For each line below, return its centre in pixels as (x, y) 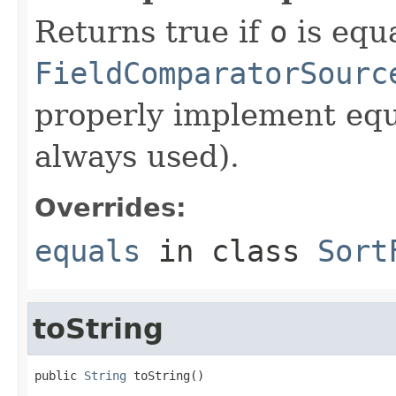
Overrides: (110, 207)
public (59, 375)
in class (229, 251)
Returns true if (152, 31)
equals (88, 251)
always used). (137, 156)
